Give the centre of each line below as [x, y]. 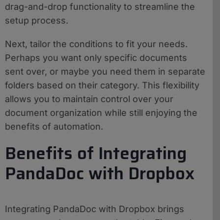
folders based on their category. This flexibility [102, 85]
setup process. [37, 20]
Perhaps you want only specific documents [96, 57]
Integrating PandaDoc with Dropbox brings [95, 209]
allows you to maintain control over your [89, 99]
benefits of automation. [54, 126]
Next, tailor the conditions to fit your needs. [96, 44]
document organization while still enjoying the [101, 112]
